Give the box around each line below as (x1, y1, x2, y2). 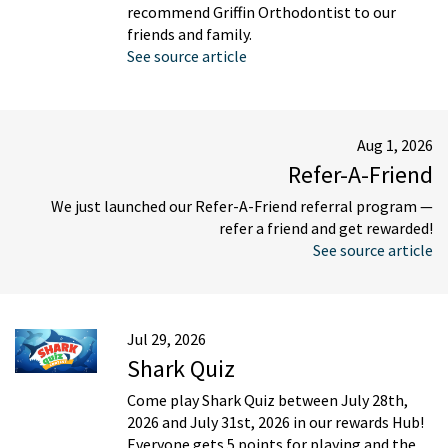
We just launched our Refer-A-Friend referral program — (51, 196, 433, 217)
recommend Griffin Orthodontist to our (127, 2, 396, 23)
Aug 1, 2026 (357, 135, 433, 156)
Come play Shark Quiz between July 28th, (127, 390, 408, 411)
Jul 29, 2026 (127, 329, 206, 350)
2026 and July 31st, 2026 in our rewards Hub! (127, 412, 424, 433)
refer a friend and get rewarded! (219, 218, 433, 239)
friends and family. (127, 24, 252, 45)
